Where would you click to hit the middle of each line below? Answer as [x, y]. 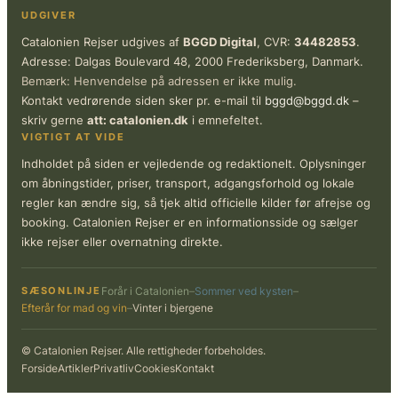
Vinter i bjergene [173, 308]
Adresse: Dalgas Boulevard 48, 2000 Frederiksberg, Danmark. [192, 62]
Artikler [76, 369]
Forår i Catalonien [145, 291]
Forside [40, 369]
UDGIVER [49, 16]
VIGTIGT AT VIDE [73, 137]
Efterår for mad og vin [74, 308]
